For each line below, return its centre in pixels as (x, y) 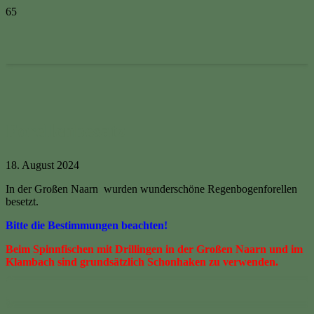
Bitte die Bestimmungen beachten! (87, 225)
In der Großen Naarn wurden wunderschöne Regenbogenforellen (151, 189)
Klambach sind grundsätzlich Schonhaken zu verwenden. (142, 262)
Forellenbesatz (66, 131)
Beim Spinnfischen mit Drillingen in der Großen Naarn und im (154, 249)
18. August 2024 (42, 165)
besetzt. (22, 202)
